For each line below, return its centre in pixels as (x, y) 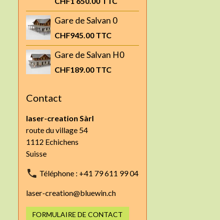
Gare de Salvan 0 (86, 20)
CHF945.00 (75, 35)
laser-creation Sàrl (60, 118)
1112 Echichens (53, 141)
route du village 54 (57, 130)
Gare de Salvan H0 (90, 55)
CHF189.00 (75, 69)
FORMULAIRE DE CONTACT (78, 214)
